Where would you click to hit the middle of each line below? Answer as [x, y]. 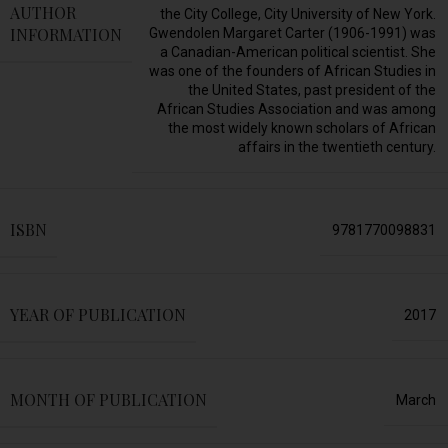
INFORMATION [66, 34]
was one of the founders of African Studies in [292, 71]
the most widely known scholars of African [302, 128]
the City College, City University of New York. [298, 14]
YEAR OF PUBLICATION [98, 315]
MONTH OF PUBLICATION [108, 400]
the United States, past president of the [312, 90]
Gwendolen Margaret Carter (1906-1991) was [292, 33]
